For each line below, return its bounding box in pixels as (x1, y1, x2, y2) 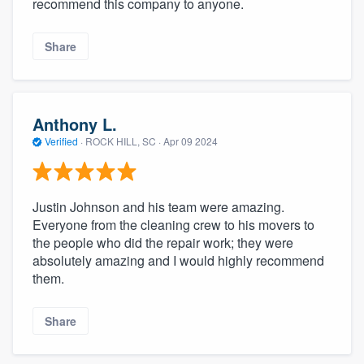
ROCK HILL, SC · (83, 134, 163, 149)
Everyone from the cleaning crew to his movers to (32, 214, 314, 234)
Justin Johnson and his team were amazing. (32, 197, 284, 216)
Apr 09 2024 (163, 134, 218, 149)
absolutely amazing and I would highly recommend (32, 250, 324, 270)
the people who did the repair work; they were (32, 232, 293, 252)
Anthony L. (32, 112, 117, 136)
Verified (42, 134, 80, 149)
